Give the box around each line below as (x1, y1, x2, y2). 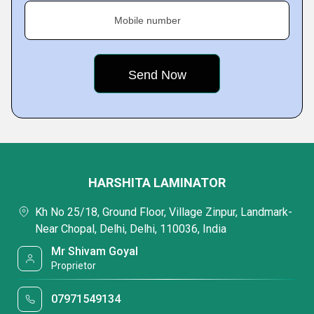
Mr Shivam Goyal (51, 245, 139, 258)
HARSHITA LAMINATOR (88, 175, 226, 190)
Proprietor (51, 260, 97, 271)
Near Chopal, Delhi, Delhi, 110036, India (35, 222, 226, 235)
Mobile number (114, 15, 181, 26)
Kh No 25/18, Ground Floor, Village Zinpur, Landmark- (35, 205, 292, 219)
